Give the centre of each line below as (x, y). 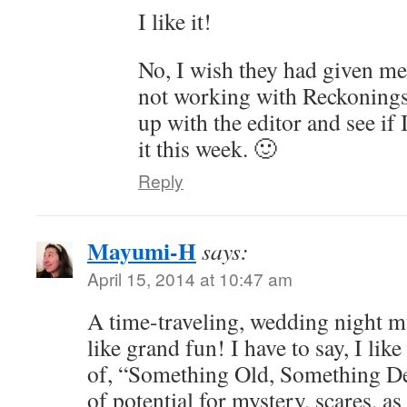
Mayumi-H (142, 251)
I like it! (175, 21)
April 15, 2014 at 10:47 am (190, 278)
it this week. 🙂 (208, 148)
